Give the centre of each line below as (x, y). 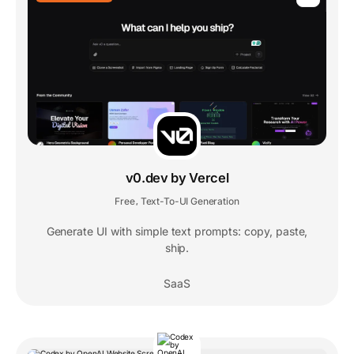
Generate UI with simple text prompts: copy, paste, (177, 231)
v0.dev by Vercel (177, 177)
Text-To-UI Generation (190, 201)
